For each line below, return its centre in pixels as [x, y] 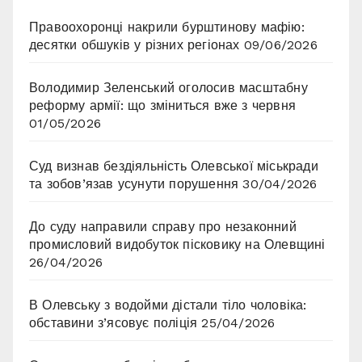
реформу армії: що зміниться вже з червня [163, 106]
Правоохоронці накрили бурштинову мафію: [167, 27]
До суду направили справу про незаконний [163, 227]
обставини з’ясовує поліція [114, 323]
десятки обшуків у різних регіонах [135, 45]
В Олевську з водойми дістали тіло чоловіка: [168, 305]
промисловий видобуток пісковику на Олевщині [177, 245]
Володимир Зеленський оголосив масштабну [168, 88]
